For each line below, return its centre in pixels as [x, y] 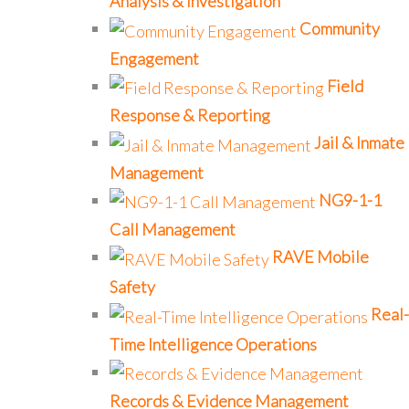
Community [340, 29]
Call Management [173, 230]
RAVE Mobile [320, 257]
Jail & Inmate [359, 143]
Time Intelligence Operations [213, 344]
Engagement [154, 58]
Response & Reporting [190, 115]
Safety [132, 286]
